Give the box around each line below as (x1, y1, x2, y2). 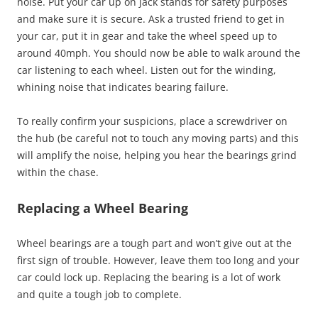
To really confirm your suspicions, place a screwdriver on (17, 114, 287, 128)
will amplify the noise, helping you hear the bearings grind (17, 148, 297, 162)
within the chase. (17, 165, 99, 179)
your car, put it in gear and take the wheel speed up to (17, 29, 277, 43)
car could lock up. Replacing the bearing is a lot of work (17, 270, 280, 284)
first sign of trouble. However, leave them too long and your (17, 253, 300, 267)
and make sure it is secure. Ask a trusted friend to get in (17, 12, 285, 26)
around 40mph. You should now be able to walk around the (17, 46, 300, 60)
